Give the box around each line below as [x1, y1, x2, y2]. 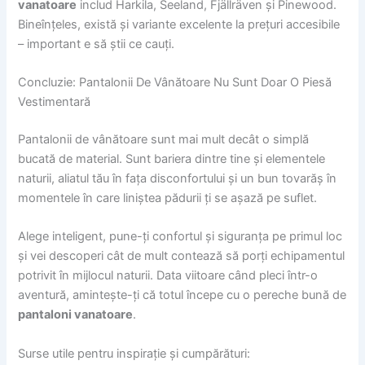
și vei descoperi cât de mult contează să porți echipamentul [18, 248, 345, 264]
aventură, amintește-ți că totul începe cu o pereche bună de [18, 288, 347, 303]
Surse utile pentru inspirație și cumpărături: [18, 345, 251, 361]
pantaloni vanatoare [18, 307, 134, 323]
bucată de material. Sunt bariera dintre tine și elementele [18, 151, 326, 166]
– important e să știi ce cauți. [18, 36, 175, 51]
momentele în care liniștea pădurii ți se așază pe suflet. [18, 190, 318, 205]
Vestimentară [18, 95, 91, 110]
